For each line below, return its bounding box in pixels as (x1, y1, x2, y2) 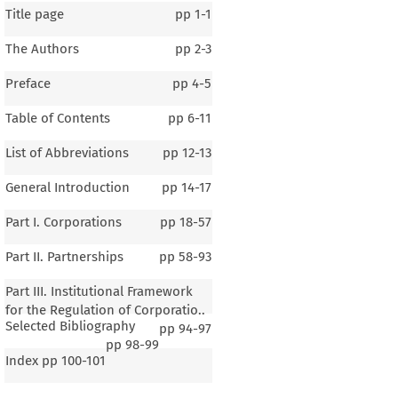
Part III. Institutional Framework (4, 283, 193, 299)
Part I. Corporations (4, 213, 122, 230)
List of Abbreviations (4, 144, 129, 161)
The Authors (4, 40, 79, 57)
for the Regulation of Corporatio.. (4, 301, 205, 318)
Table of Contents (4, 109, 110, 126)
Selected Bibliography (4, 317, 135, 334)
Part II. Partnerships (4, 248, 123, 265)
